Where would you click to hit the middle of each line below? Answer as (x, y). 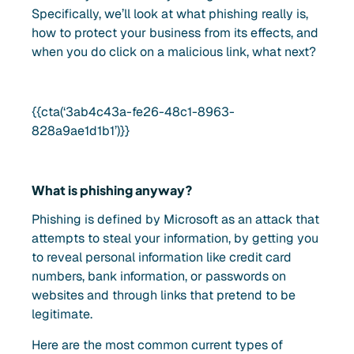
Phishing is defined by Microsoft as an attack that (175, 220)
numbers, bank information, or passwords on (159, 277)
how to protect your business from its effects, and (175, 32)
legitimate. (62, 314)
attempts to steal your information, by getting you (175, 239)
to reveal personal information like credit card (162, 258)
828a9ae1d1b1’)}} (81, 131)
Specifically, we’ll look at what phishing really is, (170, 13)
